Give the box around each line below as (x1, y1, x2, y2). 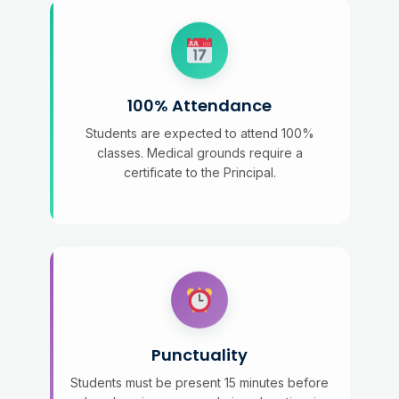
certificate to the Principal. (123, 165, 276, 180)
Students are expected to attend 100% (85, 126, 314, 141)
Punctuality (151, 344, 248, 366)
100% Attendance (127, 94, 272, 117)
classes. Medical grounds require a (96, 145, 303, 160)
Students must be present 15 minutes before (70, 375, 329, 390)
